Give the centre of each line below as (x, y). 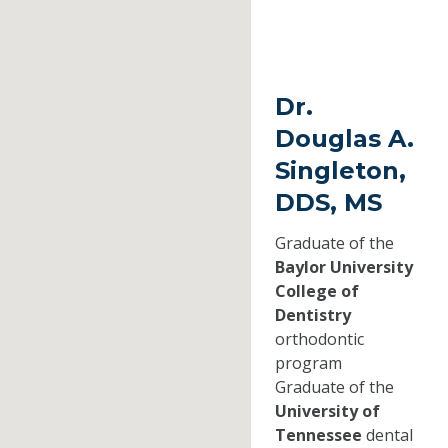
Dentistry (312, 315)
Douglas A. (344, 139)
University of (327, 411)
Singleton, (340, 171)
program (308, 363)
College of (316, 291)
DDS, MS (328, 203)
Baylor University (343, 267)
